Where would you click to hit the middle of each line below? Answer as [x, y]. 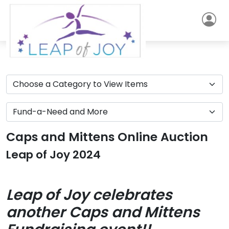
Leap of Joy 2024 [53, 155]
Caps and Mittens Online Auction [107, 137]
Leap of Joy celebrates [89, 195]
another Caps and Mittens [103, 212]
